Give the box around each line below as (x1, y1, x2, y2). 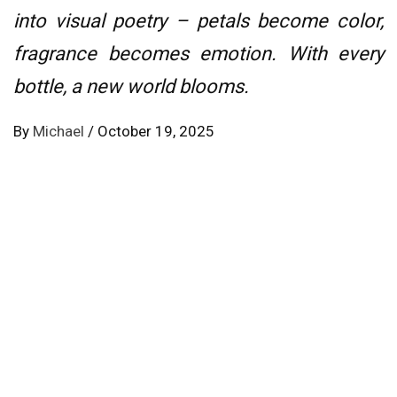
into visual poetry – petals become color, (13, 10, 384, 33)
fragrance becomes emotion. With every (13, 43, 384, 66)
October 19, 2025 (97, 122, 214, 141)
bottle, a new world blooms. (13, 75, 249, 98)
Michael (33, 122, 88, 141)
